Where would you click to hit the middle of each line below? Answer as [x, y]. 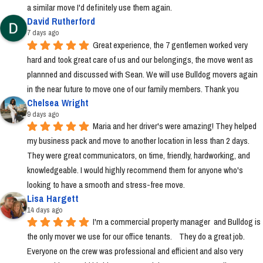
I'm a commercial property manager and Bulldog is [177, 222]
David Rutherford [61, 21]
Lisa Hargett [53, 198]
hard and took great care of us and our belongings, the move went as [140, 60]
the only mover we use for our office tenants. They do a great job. [136, 237]
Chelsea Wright [58, 102]
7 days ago [43, 33]
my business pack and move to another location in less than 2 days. [138, 141]
